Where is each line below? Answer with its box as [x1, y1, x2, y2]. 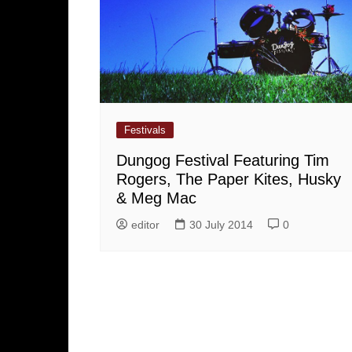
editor [131, 218, 159, 231]
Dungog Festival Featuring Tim [116, 151, 329, 169]
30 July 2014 [189, 218, 253, 231]
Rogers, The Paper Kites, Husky [116, 170, 341, 188]
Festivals [124, 123, 166, 136]
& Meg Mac [116, 189, 196, 207]
